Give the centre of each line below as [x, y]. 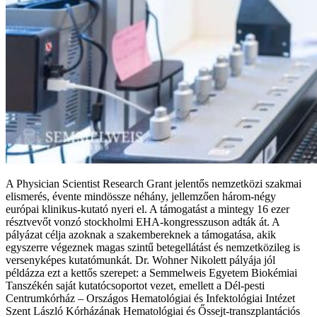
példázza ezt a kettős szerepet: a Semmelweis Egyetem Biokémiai [151, 273]
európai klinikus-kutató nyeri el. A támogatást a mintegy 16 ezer [148, 209]
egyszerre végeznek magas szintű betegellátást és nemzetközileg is [153, 248]
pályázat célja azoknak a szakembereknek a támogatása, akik [141, 235]
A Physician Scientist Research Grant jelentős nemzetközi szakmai [154, 184]
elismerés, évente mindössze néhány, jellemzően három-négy [141, 197]
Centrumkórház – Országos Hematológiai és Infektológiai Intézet [150, 299]
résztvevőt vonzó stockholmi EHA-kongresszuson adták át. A [143, 222]
